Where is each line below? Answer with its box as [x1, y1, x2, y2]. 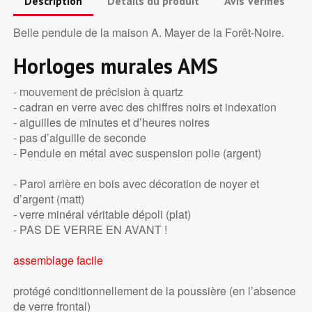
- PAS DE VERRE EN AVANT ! [13, 221, 167, 238]
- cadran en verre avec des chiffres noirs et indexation [13, 99, 276, 116]
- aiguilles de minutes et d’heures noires [13, 114, 210, 131]
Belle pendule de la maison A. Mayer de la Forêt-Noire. [13, 24, 284, 41]
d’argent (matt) [13, 191, 84, 208]
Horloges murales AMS [13, 52, 218, 80]
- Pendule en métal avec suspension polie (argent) [13, 145, 261, 162]
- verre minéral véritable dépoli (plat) [13, 206, 191, 223]
